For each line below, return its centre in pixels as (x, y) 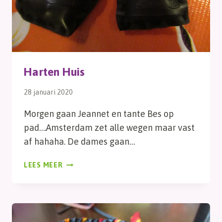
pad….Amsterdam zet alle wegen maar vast (109, 128)
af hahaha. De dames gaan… (79, 142)
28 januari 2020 (48, 92)
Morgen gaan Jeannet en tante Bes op (99, 114)
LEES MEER (43, 165)
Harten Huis (54, 72)
